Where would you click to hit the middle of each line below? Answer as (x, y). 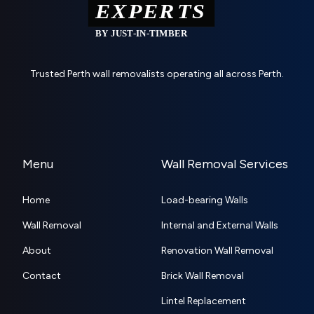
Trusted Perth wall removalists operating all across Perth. (157, 74)
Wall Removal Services (225, 164)
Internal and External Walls (220, 226)
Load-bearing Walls (205, 200)
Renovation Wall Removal (217, 251)
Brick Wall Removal (203, 276)
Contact (42, 276)
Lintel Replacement (204, 301)
